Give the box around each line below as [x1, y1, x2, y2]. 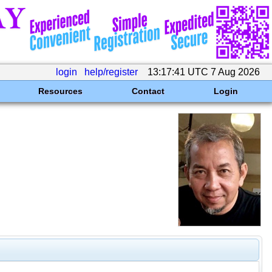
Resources [38, 86, 83, 96]
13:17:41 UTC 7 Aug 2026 [145, 67, 262, 77]
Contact [131, 86, 165, 96]
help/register [84, 67, 138, 77]
